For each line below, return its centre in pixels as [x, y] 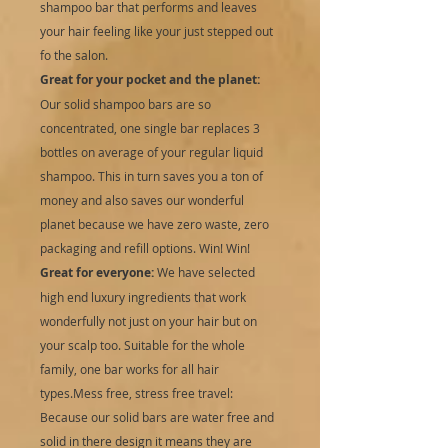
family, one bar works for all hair [129, 369]
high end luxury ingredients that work [143, 297]
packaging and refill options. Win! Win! [145, 248]
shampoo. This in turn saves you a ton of [151, 176]
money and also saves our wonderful [142, 200]
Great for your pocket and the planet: [150, 80]
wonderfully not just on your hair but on [148, 321]
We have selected [206, 272]
